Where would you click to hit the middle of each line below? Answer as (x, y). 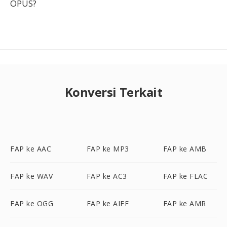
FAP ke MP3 (108, 149)
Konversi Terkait (113, 92)
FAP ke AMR (184, 203)
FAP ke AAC (31, 149)
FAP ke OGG (32, 203)
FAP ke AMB (185, 149)
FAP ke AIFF (108, 203)
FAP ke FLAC (185, 176)
